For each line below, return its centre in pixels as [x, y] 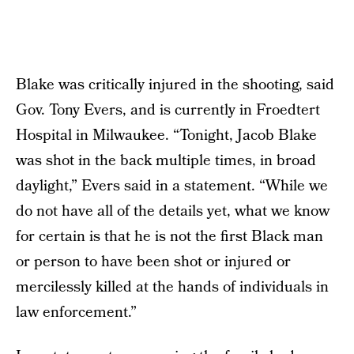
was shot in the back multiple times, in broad [166, 160]
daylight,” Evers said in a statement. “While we [172, 186]
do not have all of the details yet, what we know [173, 211]
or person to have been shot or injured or [153, 262]
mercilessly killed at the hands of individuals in [172, 287]
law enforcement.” [76, 312]
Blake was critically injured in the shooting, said [175, 85]
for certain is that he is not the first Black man [169, 236]
